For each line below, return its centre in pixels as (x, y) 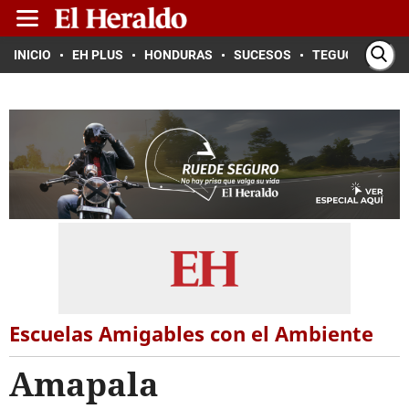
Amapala (84, 384)
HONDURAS (178, 55)
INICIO (32, 55)
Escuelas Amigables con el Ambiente (191, 333)
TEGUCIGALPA (355, 55)
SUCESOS (262, 55)
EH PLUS (98, 55)
